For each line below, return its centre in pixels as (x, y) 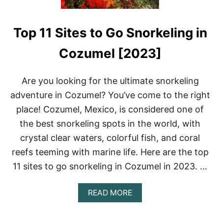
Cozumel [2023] (110, 54)
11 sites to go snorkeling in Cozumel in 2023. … (110, 166)
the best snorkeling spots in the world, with (110, 124)
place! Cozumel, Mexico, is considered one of (110, 110)
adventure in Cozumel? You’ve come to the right (110, 95)
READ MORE (110, 193)
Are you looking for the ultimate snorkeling (110, 81)
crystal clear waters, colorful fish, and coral (110, 138)
